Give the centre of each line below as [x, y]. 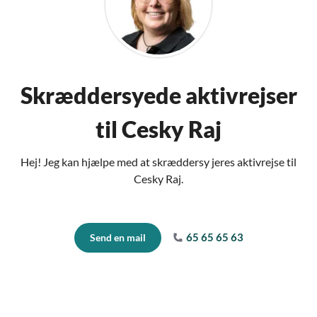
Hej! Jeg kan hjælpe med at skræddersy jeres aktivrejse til [158, 162]
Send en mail [117, 238]
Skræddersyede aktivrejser [158, 96]
